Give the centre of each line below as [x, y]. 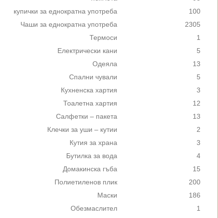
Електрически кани [87, 51]
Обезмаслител [94, 209]
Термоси [103, 38]
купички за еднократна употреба [65, 11]
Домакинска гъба [90, 169]
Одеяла [105, 64]
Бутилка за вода [92, 156]
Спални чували [93, 77]
